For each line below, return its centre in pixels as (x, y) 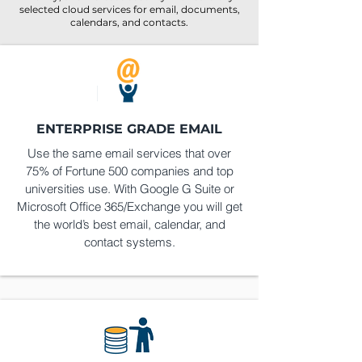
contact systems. (129, 242)
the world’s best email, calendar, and (129, 224)
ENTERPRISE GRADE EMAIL (129, 129)
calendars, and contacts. (129, 22)
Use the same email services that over (129, 153)
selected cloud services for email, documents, (129, 9)
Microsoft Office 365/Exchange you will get (129, 206)
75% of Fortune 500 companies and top (129, 171)
